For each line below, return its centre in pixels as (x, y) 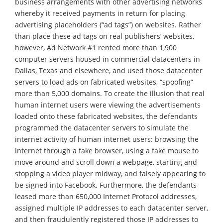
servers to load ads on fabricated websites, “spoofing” (104, 82)
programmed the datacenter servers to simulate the (102, 127)
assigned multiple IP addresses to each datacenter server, (111, 208)
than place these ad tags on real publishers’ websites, (105, 36)
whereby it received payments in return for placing (100, 13)
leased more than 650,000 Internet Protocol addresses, (106, 196)
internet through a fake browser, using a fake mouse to (107, 150)
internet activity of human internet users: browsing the (107, 139)
